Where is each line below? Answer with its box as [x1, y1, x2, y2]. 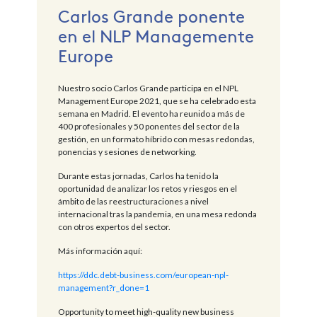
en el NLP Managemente [57, 23, 254, 47]
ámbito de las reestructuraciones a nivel [57, 195, 209, 207]
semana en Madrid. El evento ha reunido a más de [57, 108, 245, 119]
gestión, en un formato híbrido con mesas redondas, [57, 133, 255, 144]
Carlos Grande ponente [57, 3, 245, 27]
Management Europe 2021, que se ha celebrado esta [57, 95, 256, 106]
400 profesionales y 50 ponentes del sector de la [57, 120, 240, 132]
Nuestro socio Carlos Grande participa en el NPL [57, 82, 238, 93]
